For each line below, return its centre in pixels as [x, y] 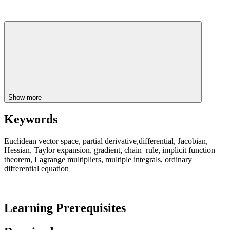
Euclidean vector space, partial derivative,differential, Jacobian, [106, 141]
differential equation [36, 169]
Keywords [31, 119]
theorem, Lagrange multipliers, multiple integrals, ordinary [98, 160]
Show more [26, 97]
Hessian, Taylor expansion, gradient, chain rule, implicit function [110, 150]
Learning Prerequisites [65, 208]
